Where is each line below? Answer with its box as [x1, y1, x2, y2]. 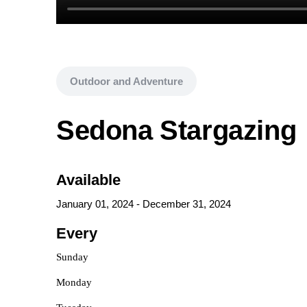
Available [56, 171, 121, 188]
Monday [56, 277, 92, 288]
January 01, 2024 [56, 197, 134, 210]
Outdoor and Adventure [70, 75, 183, 87]
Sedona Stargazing [56, 115, 297, 145]
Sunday [56, 251, 88, 262]
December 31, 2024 [143, 197, 231, 210]
